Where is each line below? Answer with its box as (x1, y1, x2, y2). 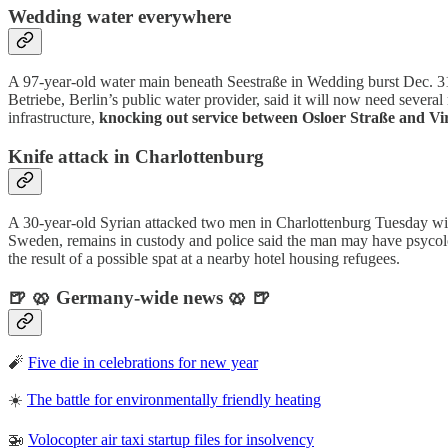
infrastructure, (8, 109, 99, 127)
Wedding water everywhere (8, 5, 231, 27)
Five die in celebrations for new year (28, 354, 258, 372)
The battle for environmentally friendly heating (27, 391, 321, 409)
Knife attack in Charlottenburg (8, 146, 264, 168)
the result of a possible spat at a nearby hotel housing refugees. (8, 249, 400, 267)
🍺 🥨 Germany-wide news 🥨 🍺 (8, 286, 271, 308)
